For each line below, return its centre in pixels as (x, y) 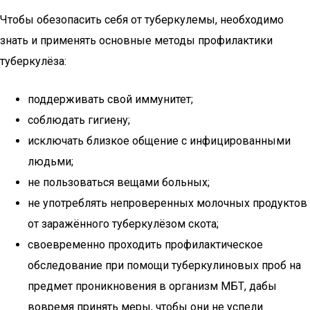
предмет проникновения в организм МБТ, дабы (152, 286)
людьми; (51, 162)
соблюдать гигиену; (79, 120)
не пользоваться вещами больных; (119, 182)
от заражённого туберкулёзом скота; (123, 224)
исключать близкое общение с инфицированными (159, 141)
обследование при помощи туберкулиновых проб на (164, 265)
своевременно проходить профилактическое (145, 245)
